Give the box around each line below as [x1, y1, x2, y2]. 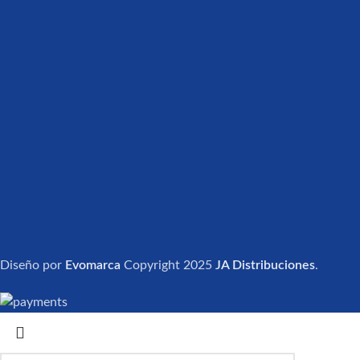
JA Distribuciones [215, 259, 315, 272]
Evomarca [65, 259, 121, 272]
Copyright [121, 259, 180, 272]
